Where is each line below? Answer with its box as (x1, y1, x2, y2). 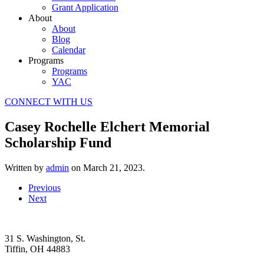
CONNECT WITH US (5, 97, 93, 107)
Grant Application (52, 2, 118, 12)
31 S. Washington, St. (5, 233, 85, 243)
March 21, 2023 (83, 162, 143, 173)
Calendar (52, 45, 85, 55)
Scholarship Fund (5, 134, 111, 150)
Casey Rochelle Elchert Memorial (5, 118, 210, 134)
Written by (5, 162, 46, 173)
